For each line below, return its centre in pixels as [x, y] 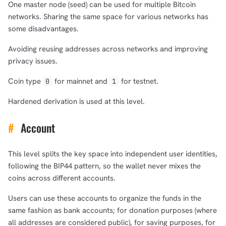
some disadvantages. [43, 29]
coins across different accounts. [62, 178]
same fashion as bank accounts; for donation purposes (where [112, 210]
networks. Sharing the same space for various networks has [108, 16]
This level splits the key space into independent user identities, [113, 154]
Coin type [25, 81]
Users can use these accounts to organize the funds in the [105, 198]
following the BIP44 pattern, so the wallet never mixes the [104, 166]
